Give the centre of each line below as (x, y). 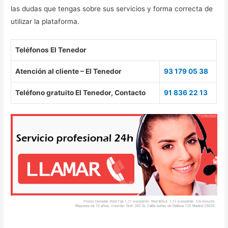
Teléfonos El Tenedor (51, 50)
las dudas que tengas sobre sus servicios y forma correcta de (112, 8)
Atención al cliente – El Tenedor (69, 71)
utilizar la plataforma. (46, 21)
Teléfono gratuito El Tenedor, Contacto (81, 92)
